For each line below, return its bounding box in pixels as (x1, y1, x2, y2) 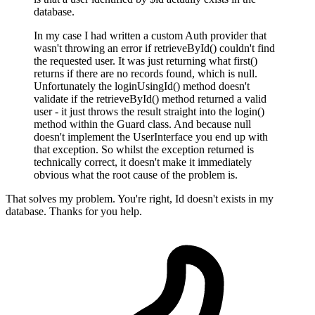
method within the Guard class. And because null (34, 118, 251, 131)
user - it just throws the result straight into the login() (34, 105, 264, 118)
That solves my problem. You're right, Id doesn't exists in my (6, 193, 274, 205)
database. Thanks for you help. (6, 205, 142, 218)
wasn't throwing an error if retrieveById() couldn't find (34, 42, 275, 55)
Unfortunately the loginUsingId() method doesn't (34, 80, 250, 93)
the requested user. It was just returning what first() (34, 55, 257, 67)
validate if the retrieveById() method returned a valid (34, 93, 266, 105)
